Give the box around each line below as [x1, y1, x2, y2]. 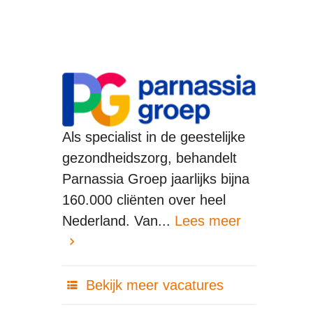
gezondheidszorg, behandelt [61, 150, 237, 166]
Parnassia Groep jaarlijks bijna [61, 170, 249, 187]
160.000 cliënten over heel [61, 191, 226, 208]
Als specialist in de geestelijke [61, 129, 245, 145]
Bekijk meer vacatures [81, 277, 224, 293]
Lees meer [174, 212, 241, 228]
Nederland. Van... [61, 212, 175, 228]
